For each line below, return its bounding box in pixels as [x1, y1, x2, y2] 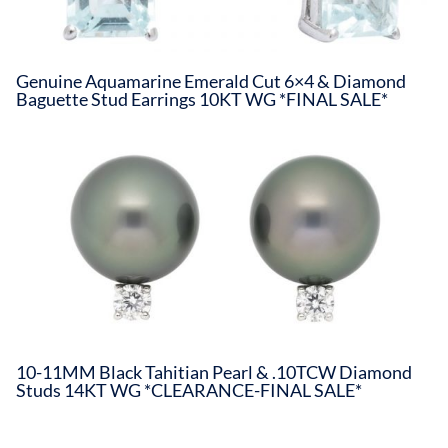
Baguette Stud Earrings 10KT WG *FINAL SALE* [16, 88, 388, 111]
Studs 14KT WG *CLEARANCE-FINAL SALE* [16, 379, 362, 402]
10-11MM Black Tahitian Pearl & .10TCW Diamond [16, 361, 412, 384]
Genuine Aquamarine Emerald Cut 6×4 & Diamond [16, 70, 406, 93]
